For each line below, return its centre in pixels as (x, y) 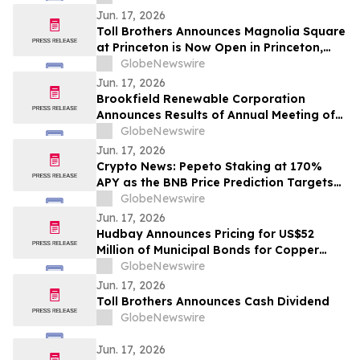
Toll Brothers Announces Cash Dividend (213, 302)
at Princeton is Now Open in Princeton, (210, 48)
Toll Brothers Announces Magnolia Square (221, 32)
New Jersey (131, 64)
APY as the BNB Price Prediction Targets (215, 183)
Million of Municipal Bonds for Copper (208, 250)
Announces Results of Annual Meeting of (216, 115)
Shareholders (136, 131)
